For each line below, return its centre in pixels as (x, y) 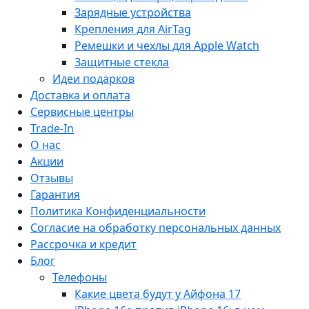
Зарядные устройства (133, 12)
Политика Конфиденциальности (118, 211)
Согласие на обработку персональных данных (156, 227)
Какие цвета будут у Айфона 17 (158, 293)
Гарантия (55, 194)
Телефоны (80, 277)
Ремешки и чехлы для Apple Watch (167, 45)
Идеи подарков (93, 78)
